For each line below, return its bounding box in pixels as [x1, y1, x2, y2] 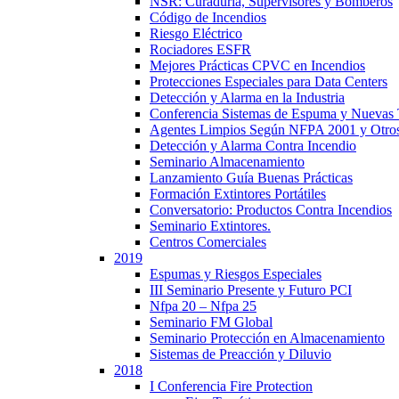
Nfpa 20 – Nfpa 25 [150, 298, 256, 313]
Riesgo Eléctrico [150, 26, 242, 41]
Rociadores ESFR [150, 42, 251, 57]
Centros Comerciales [150, 234, 266, 249]
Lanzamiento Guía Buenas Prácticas [150, 170, 353, 185]
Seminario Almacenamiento [150, 154, 305, 169]
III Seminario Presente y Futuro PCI [150, 282, 352, 297]
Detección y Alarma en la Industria [150, 90, 345, 105]
